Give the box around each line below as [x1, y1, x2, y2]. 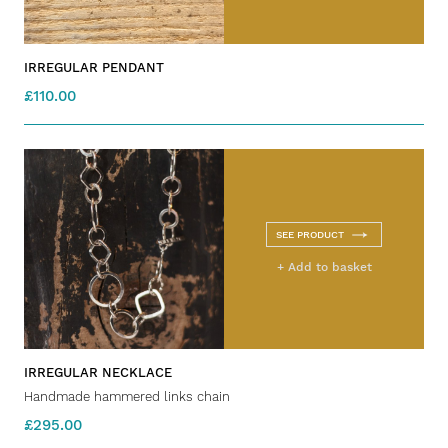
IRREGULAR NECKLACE [24, 365, 172, 381]
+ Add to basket [276, 260, 372, 275]
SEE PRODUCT [276, 229, 344, 241]
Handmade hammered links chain [24, 389, 230, 405]
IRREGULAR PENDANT [24, 60, 164, 76]
